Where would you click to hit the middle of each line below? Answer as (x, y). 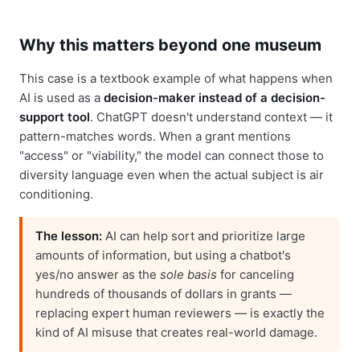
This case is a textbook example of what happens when (176, 78)
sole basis (188, 274)
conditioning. (56, 194)
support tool (55, 117)
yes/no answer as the (98, 274)
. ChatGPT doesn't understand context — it (211, 117)
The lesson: (69, 235)
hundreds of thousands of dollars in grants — (164, 293)
